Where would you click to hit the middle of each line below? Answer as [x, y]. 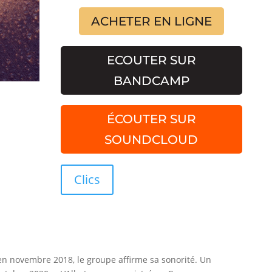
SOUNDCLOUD [151, 140]
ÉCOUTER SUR [151, 119]
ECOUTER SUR [151, 60]
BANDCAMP [151, 80]
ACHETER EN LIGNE [151, 22]
